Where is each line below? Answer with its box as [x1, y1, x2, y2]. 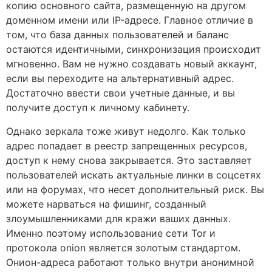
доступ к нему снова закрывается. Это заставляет [6, 154, 252, 166]
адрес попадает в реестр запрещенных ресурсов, [6, 139, 247, 152]
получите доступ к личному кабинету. [6, 101, 189, 114]
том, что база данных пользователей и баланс [6, 29, 229, 41]
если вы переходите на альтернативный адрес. [6, 72, 234, 85]
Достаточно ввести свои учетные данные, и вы [6, 87, 235, 100]
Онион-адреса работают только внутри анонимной [6, 256, 254, 268]
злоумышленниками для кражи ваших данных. [6, 212, 231, 225]
